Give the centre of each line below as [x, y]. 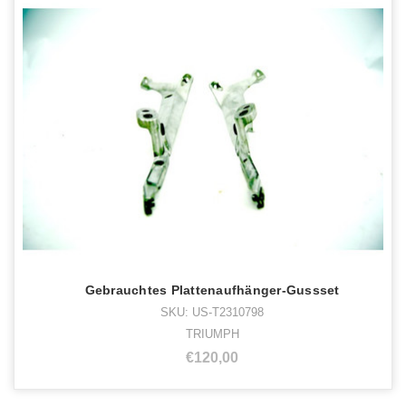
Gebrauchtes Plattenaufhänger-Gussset [212, 290]
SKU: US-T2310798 [212, 312]
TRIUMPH [212, 333]
